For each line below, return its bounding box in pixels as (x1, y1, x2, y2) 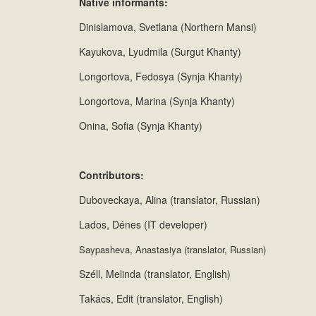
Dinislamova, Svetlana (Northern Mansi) (79, 20, 257, 35)
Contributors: (79, 168, 144, 183)
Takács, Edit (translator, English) (79, 291, 223, 306)
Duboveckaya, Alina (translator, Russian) (79, 193, 260, 207)
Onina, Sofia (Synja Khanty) (79, 119, 202, 133)
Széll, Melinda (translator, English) (79, 267, 231, 281)
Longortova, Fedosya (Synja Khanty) (79, 69, 243, 84)
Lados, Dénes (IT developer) (79, 217, 207, 232)
